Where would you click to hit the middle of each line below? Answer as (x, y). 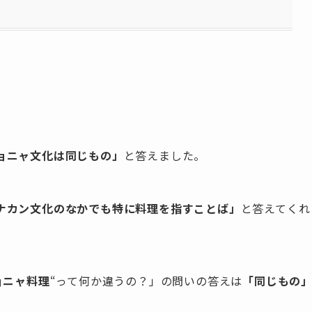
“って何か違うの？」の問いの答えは (146, 280)
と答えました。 (165, 155)
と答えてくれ (275, 208)
